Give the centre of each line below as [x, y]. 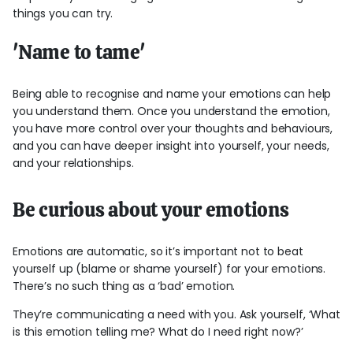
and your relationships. [73, 163]
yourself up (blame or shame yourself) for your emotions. [169, 268]
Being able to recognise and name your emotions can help [172, 93]
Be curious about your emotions [151, 209]
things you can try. [65, 13]
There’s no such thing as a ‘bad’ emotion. [126, 286]
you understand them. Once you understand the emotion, [171, 111]
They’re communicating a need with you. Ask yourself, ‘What [176, 314]
